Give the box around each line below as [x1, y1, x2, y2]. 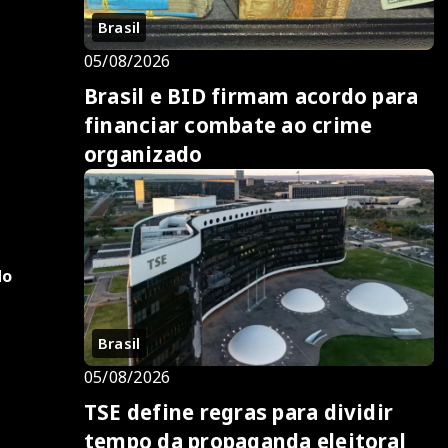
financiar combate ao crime [84, 110, 373, 139]
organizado [84, 139, 203, 168]
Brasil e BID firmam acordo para [84, 81, 419, 110]
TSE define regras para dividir [84, 397, 394, 426]
